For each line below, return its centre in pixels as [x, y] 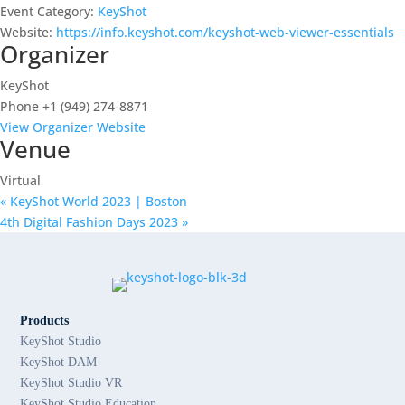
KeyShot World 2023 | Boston [97, 202]
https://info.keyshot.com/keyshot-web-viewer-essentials [225, 33]
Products [45, 321]
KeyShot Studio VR [71, 383]
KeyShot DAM [59, 363]
